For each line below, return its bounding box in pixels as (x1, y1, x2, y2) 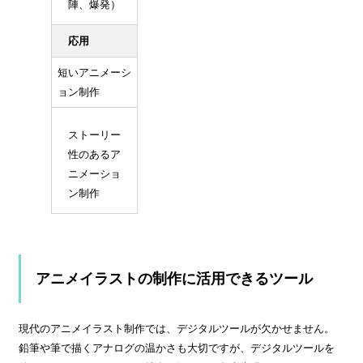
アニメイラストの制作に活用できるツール (36, 271, 313, 288)
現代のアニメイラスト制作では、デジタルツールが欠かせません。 (19, 322, 335, 335)
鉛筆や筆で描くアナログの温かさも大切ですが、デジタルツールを (19, 342, 335, 355)
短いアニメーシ (57, 66, 131, 79)
